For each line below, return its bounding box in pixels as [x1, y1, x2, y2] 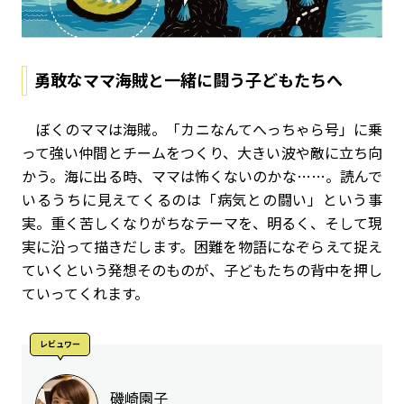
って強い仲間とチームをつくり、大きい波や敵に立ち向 [22, 142, 382, 164]
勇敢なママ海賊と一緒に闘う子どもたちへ [34, 68, 343, 92]
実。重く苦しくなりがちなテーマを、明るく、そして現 [22, 212, 382, 234]
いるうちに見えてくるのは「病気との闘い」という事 [22, 188, 382, 211]
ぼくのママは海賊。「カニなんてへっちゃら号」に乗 [22, 118, 382, 141]
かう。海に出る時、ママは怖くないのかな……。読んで [22, 165, 382, 188]
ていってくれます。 [22, 282, 149, 305]
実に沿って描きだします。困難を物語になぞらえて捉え [22, 235, 382, 258]
